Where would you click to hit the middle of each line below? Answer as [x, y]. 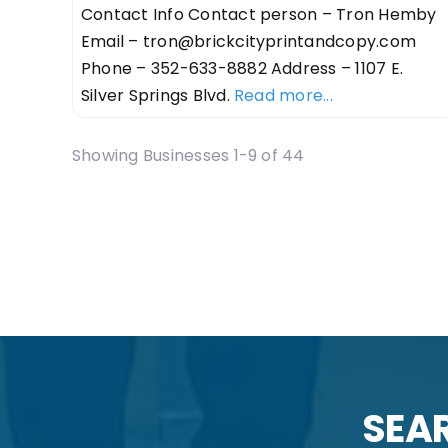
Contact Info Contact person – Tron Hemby [258, 14]
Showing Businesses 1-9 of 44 [188, 155]
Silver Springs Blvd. [157, 95]
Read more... [283, 95]
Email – [111, 41]
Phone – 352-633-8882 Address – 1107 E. [242, 68]
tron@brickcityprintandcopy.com [279, 41]
